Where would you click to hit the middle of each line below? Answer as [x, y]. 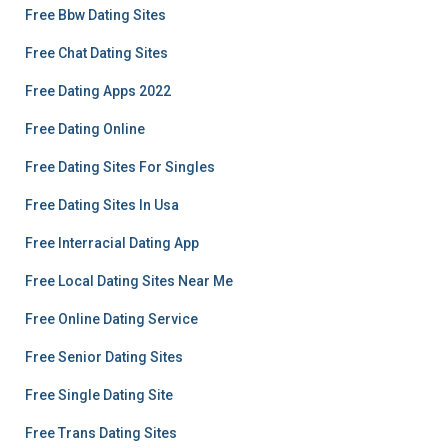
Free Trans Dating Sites [101, 433]
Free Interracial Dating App [112, 243]
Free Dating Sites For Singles [120, 167]
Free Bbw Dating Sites [95, 15]
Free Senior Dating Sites [104, 357]
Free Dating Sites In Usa [102, 205]
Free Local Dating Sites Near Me [129, 281]
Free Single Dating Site [99, 395]
